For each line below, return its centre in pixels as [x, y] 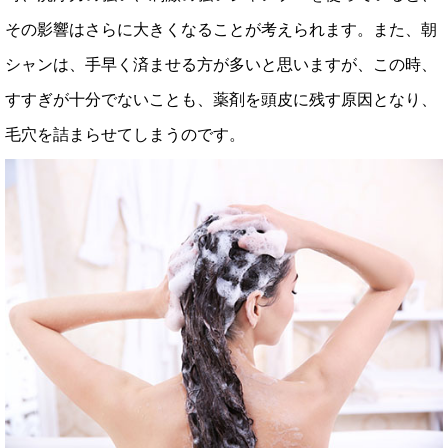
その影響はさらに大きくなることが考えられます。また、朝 [221, 29]
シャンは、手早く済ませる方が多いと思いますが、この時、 [221, 64]
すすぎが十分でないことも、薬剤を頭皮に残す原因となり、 [221, 99]
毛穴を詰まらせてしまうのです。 [125, 134]
